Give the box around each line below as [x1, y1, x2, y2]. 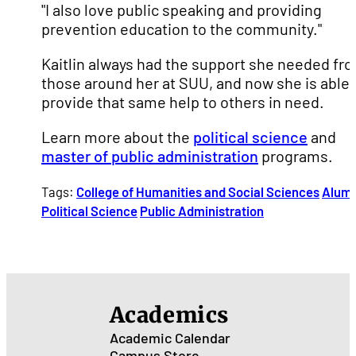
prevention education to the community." [41, 19, 322, 38]
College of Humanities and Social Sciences [76, 184, 319, 199]
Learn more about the [41, 127, 193, 146]
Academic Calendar [109, 329, 230, 346]
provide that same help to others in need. [41, 92, 324, 111]
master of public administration [41, 146, 258, 165]
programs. [258, 146, 333, 165]
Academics [109, 301, 229, 328]
